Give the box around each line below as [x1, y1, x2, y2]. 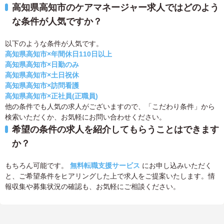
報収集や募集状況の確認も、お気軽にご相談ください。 [5, 182, 180, 191]
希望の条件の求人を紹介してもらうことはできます [12, 124, 219, 135]
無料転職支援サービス [70, 161, 140, 170]
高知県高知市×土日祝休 [5, 71, 79, 79]
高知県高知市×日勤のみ [5, 60, 79, 69]
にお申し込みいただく [140, 161, 212, 170]
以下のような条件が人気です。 [5, 39, 103, 48]
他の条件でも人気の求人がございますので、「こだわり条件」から [5, 102, 215, 111]
